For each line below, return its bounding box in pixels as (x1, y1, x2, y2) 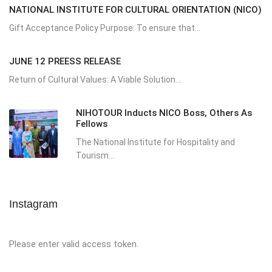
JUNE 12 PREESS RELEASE (9, 55, 121, 67)
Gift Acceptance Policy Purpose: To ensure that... (9, 22, 200, 33)
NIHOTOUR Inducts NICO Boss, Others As (76, 107, 252, 118)
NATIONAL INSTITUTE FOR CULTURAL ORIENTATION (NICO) (9, 4, 262, 15)
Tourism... (76, 150, 114, 160)
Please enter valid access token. (9, 238, 138, 250)
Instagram (9, 197, 58, 210)
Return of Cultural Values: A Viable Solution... (9, 74, 181, 84)
